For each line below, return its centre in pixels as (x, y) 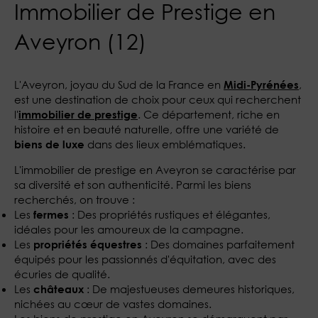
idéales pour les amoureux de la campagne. (129, 230)
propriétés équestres (88, 245)
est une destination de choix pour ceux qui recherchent (158, 100)
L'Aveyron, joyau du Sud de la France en (119, 85)
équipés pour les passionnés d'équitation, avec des (145, 259)
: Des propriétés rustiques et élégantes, (170, 215)
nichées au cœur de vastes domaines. (113, 304)
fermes (51, 215)
